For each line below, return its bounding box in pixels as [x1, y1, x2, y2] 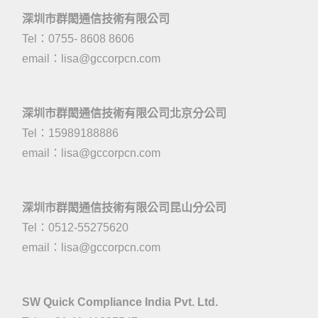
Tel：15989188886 [22, 127, 119, 139]
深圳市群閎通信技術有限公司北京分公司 [22, 107, 226, 119]
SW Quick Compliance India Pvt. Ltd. [22, 296, 218, 308]
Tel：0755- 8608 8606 [22, 33, 134, 45]
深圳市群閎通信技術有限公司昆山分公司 [22, 202, 226, 214]
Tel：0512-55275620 [22, 221, 128, 234]
